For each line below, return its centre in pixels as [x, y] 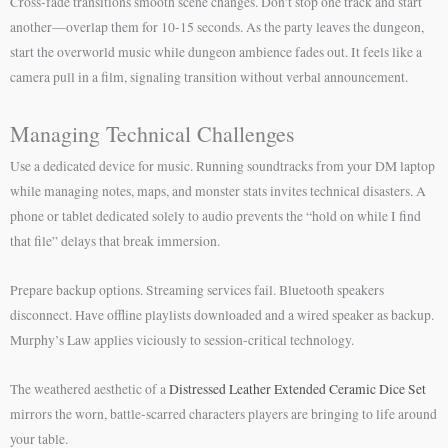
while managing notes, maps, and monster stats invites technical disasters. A [218, 191]
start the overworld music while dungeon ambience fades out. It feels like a [216, 52]
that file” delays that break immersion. [115, 241]
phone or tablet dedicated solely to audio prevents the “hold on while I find [215, 216]
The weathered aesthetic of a [89, 389]
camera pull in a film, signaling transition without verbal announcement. [209, 77]
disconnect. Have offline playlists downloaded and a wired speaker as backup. [222, 315]
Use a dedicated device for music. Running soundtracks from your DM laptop [222, 166]
